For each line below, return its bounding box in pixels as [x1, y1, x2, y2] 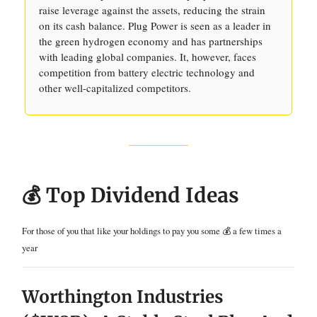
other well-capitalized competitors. [39, 81, 191, 95]
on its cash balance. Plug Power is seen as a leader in [39, 18, 271, 33]
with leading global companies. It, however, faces [39, 50, 256, 64]
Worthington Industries [22, 286, 223, 308]
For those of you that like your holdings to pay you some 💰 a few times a [22, 224, 282, 237]
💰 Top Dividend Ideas [22, 183, 239, 208]
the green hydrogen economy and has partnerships [39, 34, 263, 48]
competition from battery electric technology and [39, 65, 255, 79]
